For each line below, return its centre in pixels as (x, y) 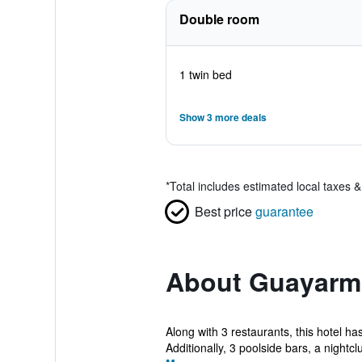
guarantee (284, 211)
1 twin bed (205, 74)
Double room (219, 19)
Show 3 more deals (223, 117)
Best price (223, 211)
